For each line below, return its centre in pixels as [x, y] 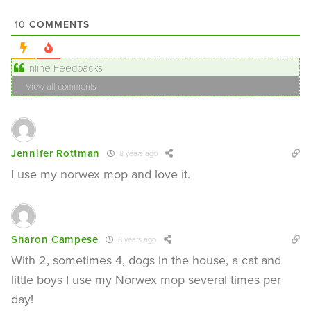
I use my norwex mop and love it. [101, 174]
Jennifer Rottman [56, 153]
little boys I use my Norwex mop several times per [146, 279]
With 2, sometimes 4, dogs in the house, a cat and [146, 260]
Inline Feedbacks [64, 67]
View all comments [61, 86]
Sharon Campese [55, 239]
